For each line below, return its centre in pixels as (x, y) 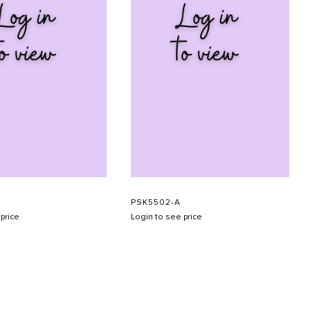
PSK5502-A (156, 202)
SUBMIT (259, 304)
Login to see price (167, 217)
